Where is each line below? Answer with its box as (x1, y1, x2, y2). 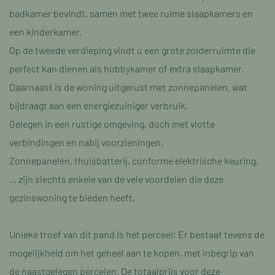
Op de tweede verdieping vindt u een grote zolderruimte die (9, 44, 255, 56)
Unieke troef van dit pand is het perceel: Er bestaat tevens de (9, 228, 265, 240)
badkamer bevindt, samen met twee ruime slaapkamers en (9, 7, 253, 19)
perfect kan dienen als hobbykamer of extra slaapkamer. (9, 63, 244, 74)
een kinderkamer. (9, 26, 82, 37)
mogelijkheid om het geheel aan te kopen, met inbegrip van (9, 247, 254, 258)
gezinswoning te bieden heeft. (9, 192, 135, 203)
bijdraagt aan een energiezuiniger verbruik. (9, 99, 188, 111)
